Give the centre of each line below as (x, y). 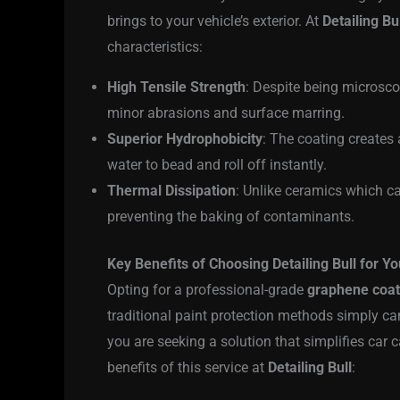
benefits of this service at (187, 368)
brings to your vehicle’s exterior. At (215, 21)
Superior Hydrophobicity (185, 139)
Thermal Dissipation (171, 191)
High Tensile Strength (176, 87)
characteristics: (155, 47)
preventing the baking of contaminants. (231, 217)
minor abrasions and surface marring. (226, 113)
